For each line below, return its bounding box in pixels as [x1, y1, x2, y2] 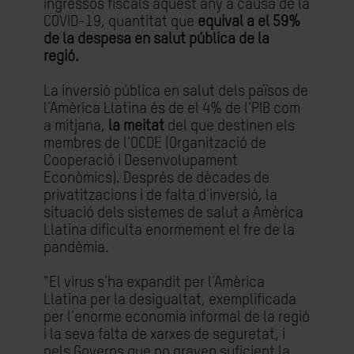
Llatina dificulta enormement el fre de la [43, 223, 295, 238]
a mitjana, [43, 119, 108, 134]
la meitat [108, 119, 164, 134]
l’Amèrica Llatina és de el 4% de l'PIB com [43, 101, 300, 116]
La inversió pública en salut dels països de [43, 84, 308, 99]
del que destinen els [164, 119, 295, 134]
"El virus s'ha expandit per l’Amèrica [43, 275, 265, 290]
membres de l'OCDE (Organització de [43, 136, 266, 151]
